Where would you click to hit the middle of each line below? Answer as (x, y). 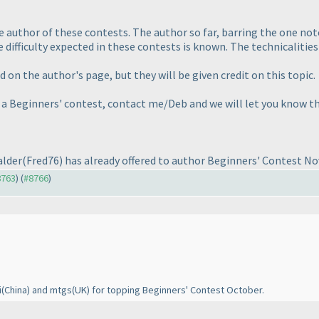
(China (14, 290)
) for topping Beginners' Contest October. (176, 290)
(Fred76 (41, 161)
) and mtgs (49, 290)
